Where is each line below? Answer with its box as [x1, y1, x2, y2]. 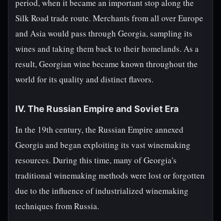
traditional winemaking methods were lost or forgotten [15, 170, 205, 181]
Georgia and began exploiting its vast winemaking [15, 139, 190, 150]
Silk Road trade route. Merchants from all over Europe [15, 12, 203, 24]
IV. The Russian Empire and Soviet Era [15, 104, 179, 114]
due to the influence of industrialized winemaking [15, 185, 188, 196]
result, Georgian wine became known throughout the [15, 58, 198, 70]
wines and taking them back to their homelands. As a [15, 43, 199, 54]
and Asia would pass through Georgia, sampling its [15, 28, 192, 39]
